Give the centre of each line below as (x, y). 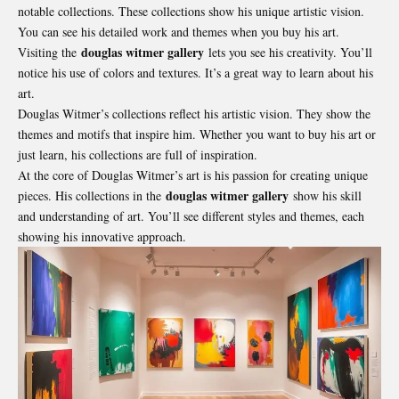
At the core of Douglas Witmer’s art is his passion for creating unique (193, 175)
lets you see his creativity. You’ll (288, 52)
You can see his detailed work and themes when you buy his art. (179, 31)
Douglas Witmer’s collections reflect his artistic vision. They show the (194, 113)
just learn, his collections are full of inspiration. (138, 154)
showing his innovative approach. (102, 236)
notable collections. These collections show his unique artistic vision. (191, 11)
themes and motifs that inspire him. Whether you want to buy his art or (197, 134)
